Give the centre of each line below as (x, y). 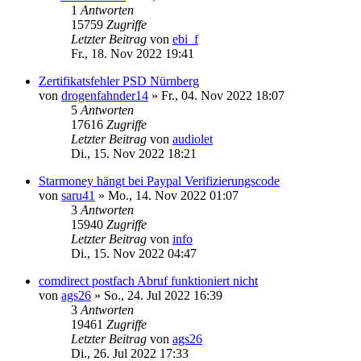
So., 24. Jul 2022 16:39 (163, 295)
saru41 (78, 195)
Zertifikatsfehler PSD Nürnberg (119, 81)
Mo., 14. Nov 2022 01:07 (173, 195)
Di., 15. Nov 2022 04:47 (134, 253)
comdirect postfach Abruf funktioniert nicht (148, 280)
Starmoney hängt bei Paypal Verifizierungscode (159, 180)
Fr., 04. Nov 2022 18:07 (223, 95)
